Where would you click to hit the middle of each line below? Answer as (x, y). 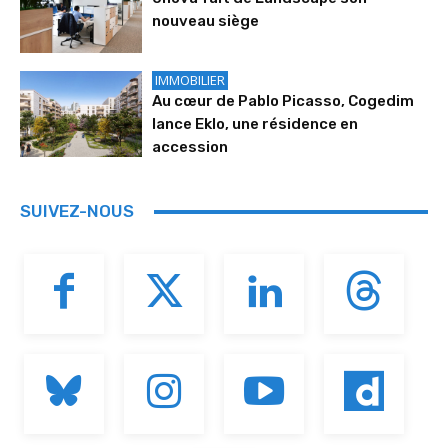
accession (190, 147)
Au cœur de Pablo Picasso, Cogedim (283, 101)
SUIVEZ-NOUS (77, 211)
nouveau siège (206, 20)
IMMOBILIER (190, 80)
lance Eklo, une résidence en (255, 124)
